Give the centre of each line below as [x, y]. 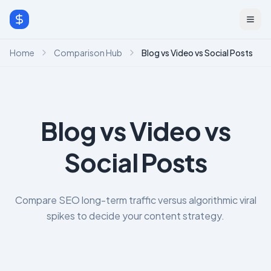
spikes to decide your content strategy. [135, 216]
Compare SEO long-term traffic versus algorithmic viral [135, 200]
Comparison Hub [88, 53]
